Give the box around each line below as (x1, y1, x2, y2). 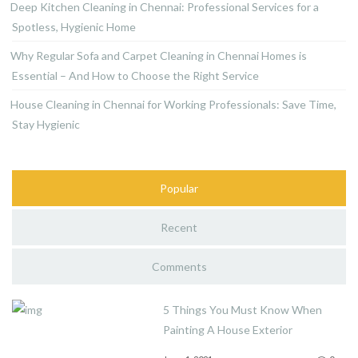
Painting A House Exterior (163, 323, 293, 336)
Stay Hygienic (12, 117, 80, 131)
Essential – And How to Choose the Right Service (12, 69, 259, 82)
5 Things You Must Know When (163, 303, 323, 316)
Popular (160, 181, 198, 195)
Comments (151, 260, 207, 273)
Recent (161, 221, 197, 234)
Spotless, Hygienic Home (12, 20, 136, 34)
